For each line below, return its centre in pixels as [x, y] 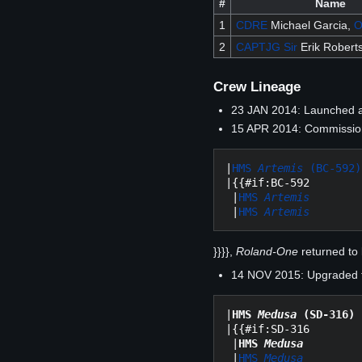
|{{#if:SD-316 [267, 329]
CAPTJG [258, 47]
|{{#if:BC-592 [267, 183]
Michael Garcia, [310, 25]
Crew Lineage [257, 86]
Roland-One [267, 252]
